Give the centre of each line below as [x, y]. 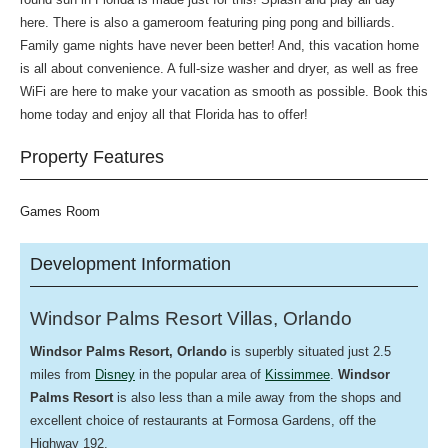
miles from [62, 374]
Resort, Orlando [178, 351]
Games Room [60, 211]
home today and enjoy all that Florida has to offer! [164, 114]
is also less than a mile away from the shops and [259, 397]
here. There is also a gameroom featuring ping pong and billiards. [207, 22]
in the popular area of [200, 374]
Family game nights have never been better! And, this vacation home [219, 45]
